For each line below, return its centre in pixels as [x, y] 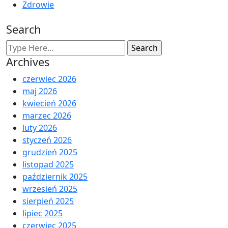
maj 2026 [40, 91]
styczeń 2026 [47, 140]
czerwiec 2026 [49, 79]
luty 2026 [40, 128]
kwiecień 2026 [49, 104]
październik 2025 [55, 177]
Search [23, 30]
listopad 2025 [48, 165]
